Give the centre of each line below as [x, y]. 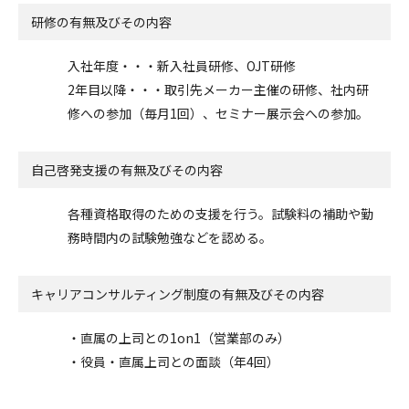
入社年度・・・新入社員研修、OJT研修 [182, 65]
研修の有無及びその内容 [101, 21]
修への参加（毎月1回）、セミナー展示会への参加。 [218, 113]
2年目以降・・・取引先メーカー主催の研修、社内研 [218, 89]
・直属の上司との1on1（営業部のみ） [179, 337]
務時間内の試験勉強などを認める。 [170, 237]
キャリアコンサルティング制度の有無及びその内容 [178, 294]
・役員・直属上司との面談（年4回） [173, 361]
